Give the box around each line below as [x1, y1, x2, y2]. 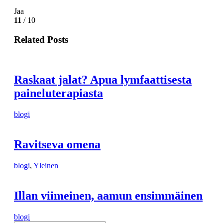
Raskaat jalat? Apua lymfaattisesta [14, 73, 192, 87]
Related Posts [14, 34, 68, 45]
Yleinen [33, 161, 58, 170]
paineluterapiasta [14, 87, 103, 100]
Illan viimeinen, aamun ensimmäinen [14, 189, 203, 202]
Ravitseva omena [14, 137, 101, 151]
